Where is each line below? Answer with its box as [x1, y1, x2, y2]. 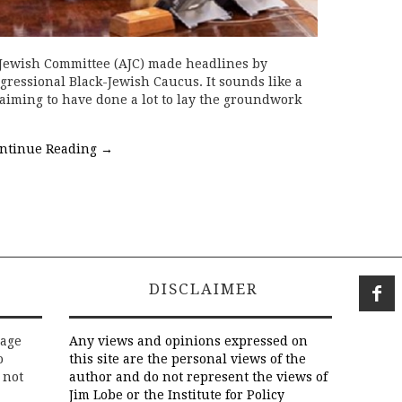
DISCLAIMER [143, 280, 258, 299]
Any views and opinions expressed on [69, 334, 308, 349]
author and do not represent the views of [69, 370, 328, 385]
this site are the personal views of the [69, 352, 306, 367]
